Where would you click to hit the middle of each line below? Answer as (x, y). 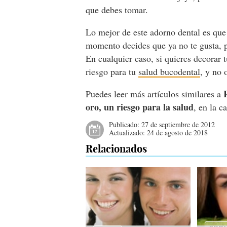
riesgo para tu (112, 71)
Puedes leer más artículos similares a (155, 94)
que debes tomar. (117, 10)
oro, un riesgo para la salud (140, 107)
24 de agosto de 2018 (178, 133)
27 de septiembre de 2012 (178, 124)
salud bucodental (169, 71)
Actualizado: (128, 133)
